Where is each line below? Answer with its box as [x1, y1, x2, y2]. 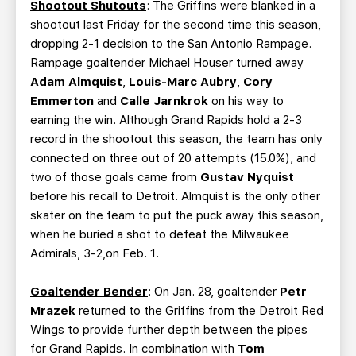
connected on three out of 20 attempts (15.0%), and [30, 151, 316, 165]
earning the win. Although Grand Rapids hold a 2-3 [30, 113, 302, 127]
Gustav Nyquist [200, 170, 294, 184]
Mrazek [30, 304, 75, 318]
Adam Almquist [30, 75, 122, 89]
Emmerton [30, 94, 94, 108]
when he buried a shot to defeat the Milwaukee [30, 227, 289, 242]
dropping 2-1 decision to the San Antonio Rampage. [30, 37, 311, 51]
